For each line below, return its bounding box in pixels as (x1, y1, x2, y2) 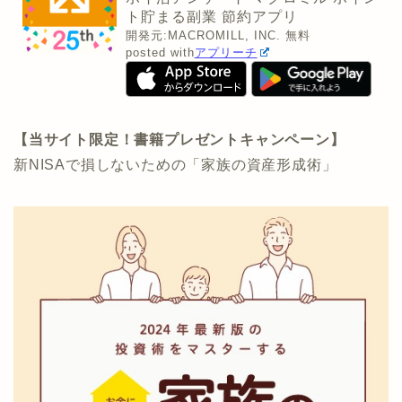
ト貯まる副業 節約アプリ (125, 8, 298, 24)
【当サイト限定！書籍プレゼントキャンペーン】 (13, 131, 345, 147)
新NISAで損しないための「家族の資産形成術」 (13, 156, 337, 172)
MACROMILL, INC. (167, 28, 281, 42)
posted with (125, 45, 195, 59)
